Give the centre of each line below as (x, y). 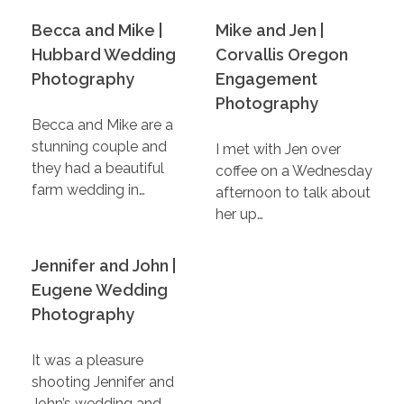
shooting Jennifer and (103, 381)
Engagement (266, 78)
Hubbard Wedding (104, 54)
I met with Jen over (278, 149)
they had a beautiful (98, 168)
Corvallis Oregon (282, 54)
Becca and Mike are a (102, 124)
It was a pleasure (87, 360)
